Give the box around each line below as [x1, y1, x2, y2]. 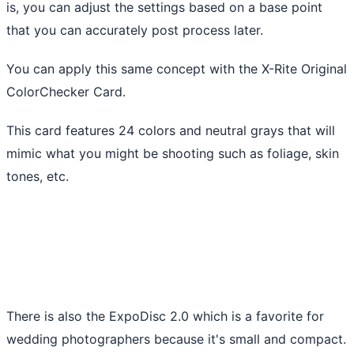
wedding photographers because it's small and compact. [6, 330, 346, 347]
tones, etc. [6, 168, 69, 184]
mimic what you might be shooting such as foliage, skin [6, 145, 339, 161]
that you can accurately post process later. [6, 21, 263, 38]
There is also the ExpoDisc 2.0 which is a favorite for [6, 307, 324, 324]
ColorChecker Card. [6, 83, 126, 100]
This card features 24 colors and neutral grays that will [6, 122, 335, 138]
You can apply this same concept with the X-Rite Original [6, 60, 347, 77]
